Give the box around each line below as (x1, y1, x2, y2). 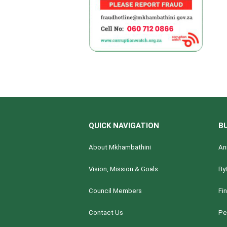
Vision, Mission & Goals (89, 165, 158, 173)
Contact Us (89, 208, 123, 216)
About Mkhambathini (89, 143, 151, 151)
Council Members (89, 186, 142, 195)
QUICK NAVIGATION (89, 121, 159, 130)
